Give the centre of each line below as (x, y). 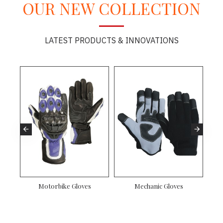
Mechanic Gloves (159, 186)
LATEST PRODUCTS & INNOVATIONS (111, 40)
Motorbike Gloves (64, 186)
